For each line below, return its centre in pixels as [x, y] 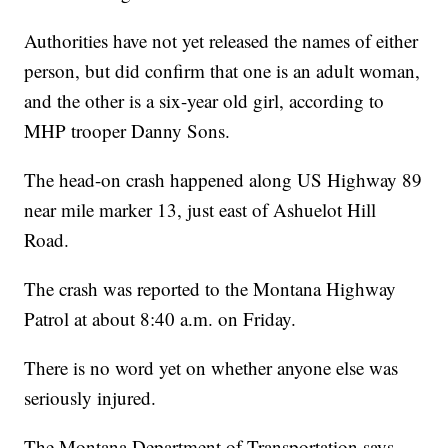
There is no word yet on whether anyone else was [211, 367]
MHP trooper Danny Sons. [127, 130]
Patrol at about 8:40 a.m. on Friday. [160, 318]
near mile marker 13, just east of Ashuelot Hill [200, 209]
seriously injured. [90, 397]
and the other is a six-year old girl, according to [204, 100]
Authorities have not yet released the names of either [221, 40]
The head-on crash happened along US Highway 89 [223, 179]
